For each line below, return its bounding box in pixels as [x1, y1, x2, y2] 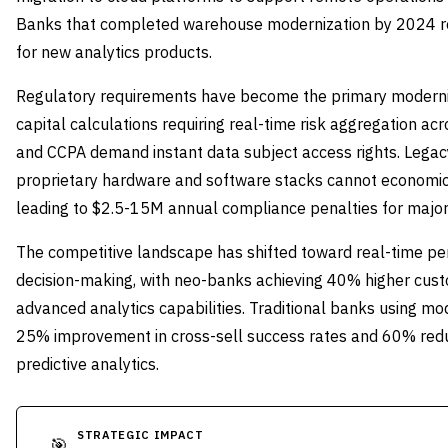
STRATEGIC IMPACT [77, 428, 204, 442]
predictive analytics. [16, 354, 159, 374]
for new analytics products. [16, 42, 212, 62]
